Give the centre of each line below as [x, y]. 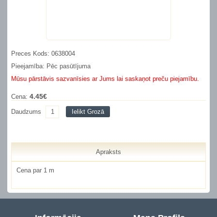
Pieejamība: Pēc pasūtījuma [51, 66]
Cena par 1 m [35, 170]
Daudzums [26, 112]
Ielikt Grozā [88, 112]
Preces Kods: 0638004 [43, 53]
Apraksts [108, 152]
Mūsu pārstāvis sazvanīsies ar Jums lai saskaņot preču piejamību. [105, 78]
